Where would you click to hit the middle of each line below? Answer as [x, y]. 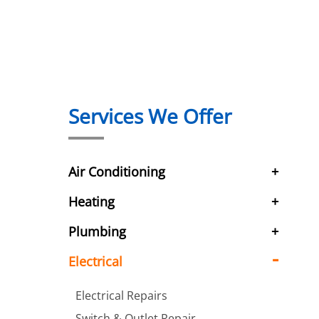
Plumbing [97, 231]
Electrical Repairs [121, 296]
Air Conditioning [117, 172]
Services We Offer [150, 116]
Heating [91, 202]
